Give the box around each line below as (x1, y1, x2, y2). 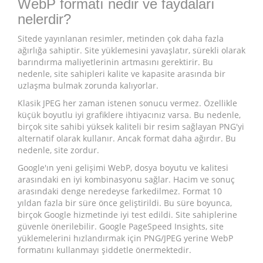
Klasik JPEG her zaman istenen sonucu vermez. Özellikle (18, 97, 237, 109)
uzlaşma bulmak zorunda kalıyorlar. (18, 80, 159, 92)
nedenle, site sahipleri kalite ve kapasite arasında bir (18, 68, 225, 80)
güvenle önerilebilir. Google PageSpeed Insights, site (18, 221, 224, 232)
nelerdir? (18, 11, 71, 28)
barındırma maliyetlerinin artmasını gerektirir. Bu (18, 56, 213, 68)
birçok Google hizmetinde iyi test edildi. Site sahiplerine (18, 209, 237, 221)
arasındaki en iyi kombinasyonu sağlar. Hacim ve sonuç (18, 174, 235, 186)
